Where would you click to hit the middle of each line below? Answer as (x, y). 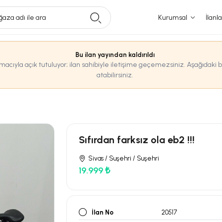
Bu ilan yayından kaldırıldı (115, 55)
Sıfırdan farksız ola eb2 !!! (137, 140)
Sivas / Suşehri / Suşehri (124, 158)
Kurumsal (173, 17)
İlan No (103, 212)
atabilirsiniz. (115, 75)
